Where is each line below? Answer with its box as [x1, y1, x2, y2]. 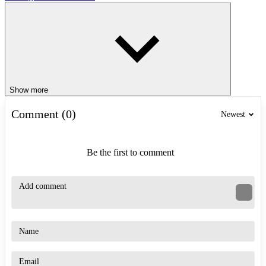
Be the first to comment [86, 147, 174, 158]
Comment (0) [11, 107, 76, 121]
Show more [9, 85, 48, 95]
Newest [221, 109, 245, 119]
